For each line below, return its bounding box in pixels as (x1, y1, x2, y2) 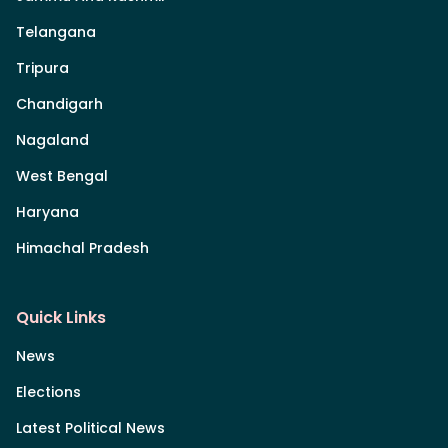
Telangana (16, 22, 96, 42)
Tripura (16, 58, 69, 78)
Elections (16, 382, 81, 402)
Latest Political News (16, 418, 165, 438)
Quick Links (16, 306, 106, 329)
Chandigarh (16, 94, 103, 114)
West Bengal (16, 166, 108, 186)
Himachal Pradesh (16, 238, 149, 258)
